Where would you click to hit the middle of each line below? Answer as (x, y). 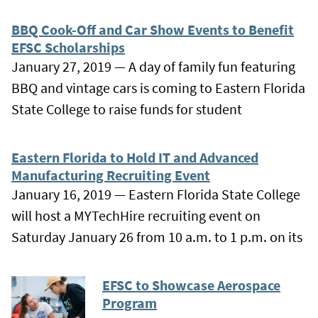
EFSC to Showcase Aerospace (191, 285)
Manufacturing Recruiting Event (111, 175)
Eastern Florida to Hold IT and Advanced (135, 157)
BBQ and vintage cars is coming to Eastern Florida (158, 87)
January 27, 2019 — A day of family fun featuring (153, 66)
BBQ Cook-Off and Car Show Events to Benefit (153, 29)
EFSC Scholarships (68, 47)
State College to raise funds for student (127, 109)
